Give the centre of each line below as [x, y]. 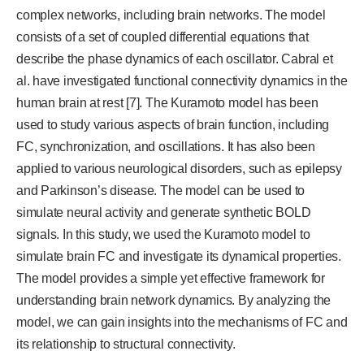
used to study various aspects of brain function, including [173, 124]
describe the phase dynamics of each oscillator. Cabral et [175, 58]
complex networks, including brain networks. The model [171, 15]
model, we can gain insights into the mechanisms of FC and [182, 322]
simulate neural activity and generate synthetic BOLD [164, 212]
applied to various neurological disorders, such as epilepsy [179, 168]
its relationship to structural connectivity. [126, 344]
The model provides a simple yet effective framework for [171, 278]
